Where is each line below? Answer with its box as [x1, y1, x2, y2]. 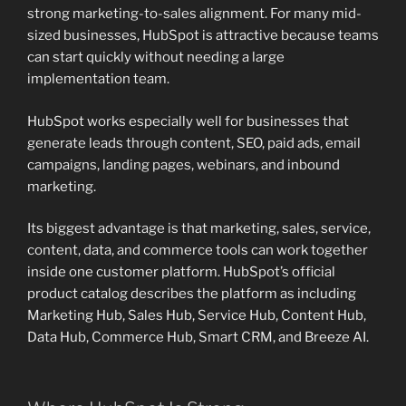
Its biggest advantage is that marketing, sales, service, [27, 220, 371, 237]
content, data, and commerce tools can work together [27, 242, 368, 259]
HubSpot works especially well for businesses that [27, 112, 349, 130]
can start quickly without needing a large [27, 49, 285, 66]
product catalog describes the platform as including [27, 285, 356, 303]
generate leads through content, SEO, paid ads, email [27, 134, 361, 151]
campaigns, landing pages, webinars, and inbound [27, 156, 340, 173]
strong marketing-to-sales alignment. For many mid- [27, 5, 362, 23]
